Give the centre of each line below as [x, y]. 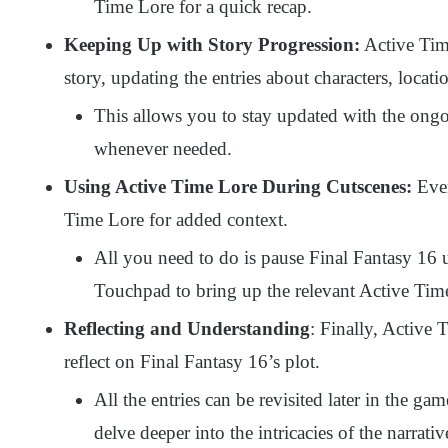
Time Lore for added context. [176, 220]
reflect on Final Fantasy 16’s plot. [192, 362]
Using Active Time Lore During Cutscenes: [238, 187]
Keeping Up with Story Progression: [212, 45]
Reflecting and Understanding [187, 329]
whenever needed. [163, 149]
